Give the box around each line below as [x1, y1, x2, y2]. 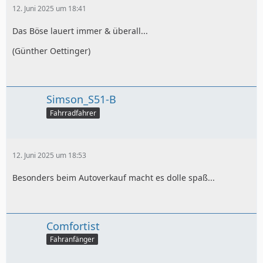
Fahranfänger [50, 234, 95, 245]
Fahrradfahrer [50, 107, 96, 118]
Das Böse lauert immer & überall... [12, 25, 148, 36]
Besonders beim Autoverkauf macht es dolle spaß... [12, 171, 215, 183]
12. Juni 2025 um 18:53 [12, 150, 86, 160]
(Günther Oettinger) [12, 45, 90, 56]
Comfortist [46, 218, 100, 233]
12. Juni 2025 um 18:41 [12, 3, 86, 14]
